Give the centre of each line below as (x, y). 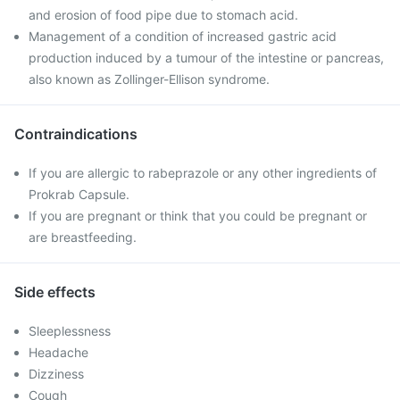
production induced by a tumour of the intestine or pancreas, (206, 58)
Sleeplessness (70, 331)
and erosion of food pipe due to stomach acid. (163, 15)
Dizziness (56, 374)
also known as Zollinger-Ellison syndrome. (149, 79)
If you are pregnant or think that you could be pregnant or (198, 216)
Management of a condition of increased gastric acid (183, 36)
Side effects (55, 292)
